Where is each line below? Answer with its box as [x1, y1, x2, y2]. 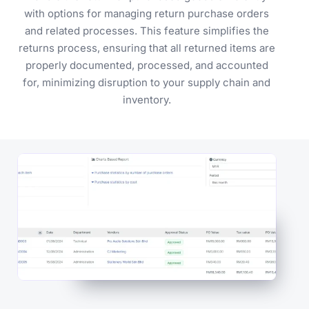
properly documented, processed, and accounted [25, 58, 268, 72]
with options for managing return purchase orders [24, 6, 270, 20]
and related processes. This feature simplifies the [24, 23, 269, 37]
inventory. [122, 92, 171, 106]
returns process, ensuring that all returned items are [18, 41, 275, 54]
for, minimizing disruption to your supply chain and [23, 75, 271, 89]
